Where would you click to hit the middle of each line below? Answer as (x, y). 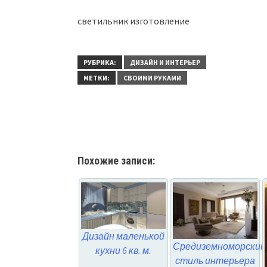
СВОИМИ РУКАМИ (152, 78)
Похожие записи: (116, 161)
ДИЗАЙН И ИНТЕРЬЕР (165, 63)
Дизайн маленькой (123, 236)
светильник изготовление (133, 21)
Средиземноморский (219, 246)
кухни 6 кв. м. (123, 250)
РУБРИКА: (100, 63)
